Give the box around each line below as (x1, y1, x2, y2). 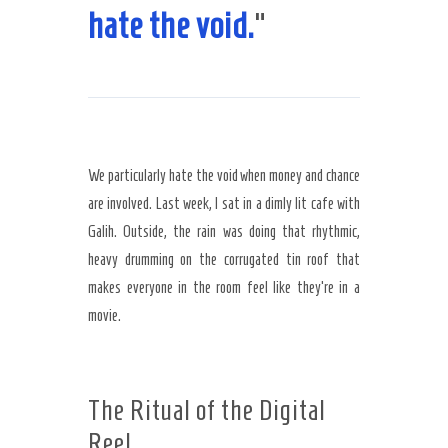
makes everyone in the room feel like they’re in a (88, 279, 360, 296)
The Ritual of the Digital (88, 395, 326, 426)
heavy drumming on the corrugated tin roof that (88, 251, 360, 268)
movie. (88, 307, 121, 324)
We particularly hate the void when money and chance (88, 167, 360, 184)
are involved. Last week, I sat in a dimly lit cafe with (88, 195, 360, 212)
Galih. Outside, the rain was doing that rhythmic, (88, 223, 360, 240)
